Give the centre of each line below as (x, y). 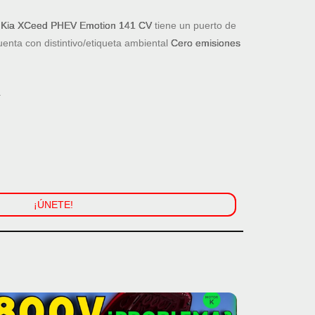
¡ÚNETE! (53, 205)
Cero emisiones (206, 43)
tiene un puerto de (194, 26)
